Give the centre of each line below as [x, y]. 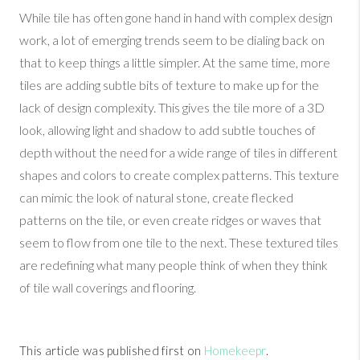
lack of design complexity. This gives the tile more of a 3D [172, 108]
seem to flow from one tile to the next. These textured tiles [179, 243]
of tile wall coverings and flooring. [108, 288]
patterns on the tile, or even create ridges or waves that [170, 220]
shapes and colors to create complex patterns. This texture [179, 175]
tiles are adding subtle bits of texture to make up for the [169, 85]
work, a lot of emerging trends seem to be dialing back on [172, 40]
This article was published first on [112, 351]
